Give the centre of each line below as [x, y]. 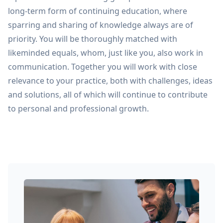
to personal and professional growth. [78, 109]
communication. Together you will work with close [103, 67]
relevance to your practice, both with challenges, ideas [110, 81]
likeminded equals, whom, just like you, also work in [106, 53]
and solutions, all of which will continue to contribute [108, 95]
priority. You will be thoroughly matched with [93, 39]
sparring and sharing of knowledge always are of [101, 25]
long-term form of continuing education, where [98, 11]
